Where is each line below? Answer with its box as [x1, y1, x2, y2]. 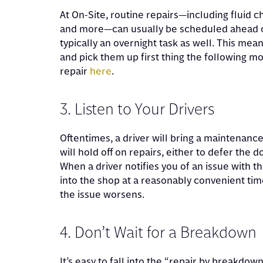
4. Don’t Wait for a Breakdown [60, 221, 257, 242]
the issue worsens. [60, 187, 144, 201]
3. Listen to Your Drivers [60, 98, 214, 119]
